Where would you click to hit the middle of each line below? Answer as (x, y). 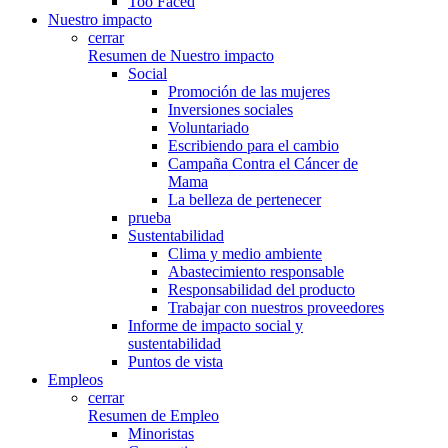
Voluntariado (208, 127)
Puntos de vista (175, 361)
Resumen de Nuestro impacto (181, 55)
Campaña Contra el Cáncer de (263, 163)
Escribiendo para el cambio (253, 145)
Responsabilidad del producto (261, 289)
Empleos (75, 379)
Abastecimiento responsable (256, 271)
